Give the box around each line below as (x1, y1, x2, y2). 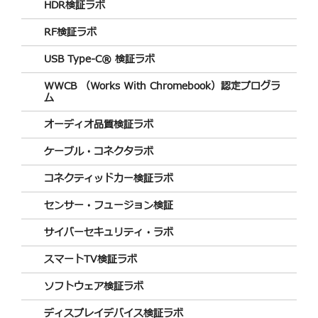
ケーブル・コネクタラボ (44, 143, 153, 159)
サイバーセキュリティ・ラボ (44, 224, 173, 240)
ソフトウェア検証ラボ (44, 278, 143, 294)
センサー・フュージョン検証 (44, 197, 173, 213)
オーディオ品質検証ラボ (44, 116, 153, 132)
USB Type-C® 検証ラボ (44, 51, 155, 67)
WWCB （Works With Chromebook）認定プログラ (44, 78, 280, 94)
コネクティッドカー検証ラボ (44, 170, 173, 186)
